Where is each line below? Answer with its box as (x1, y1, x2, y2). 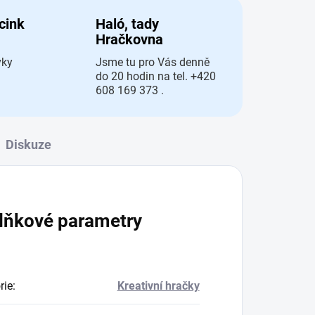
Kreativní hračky (117, 279, 200, 293)
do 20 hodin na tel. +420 (95, 70, 216, 84)
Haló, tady (95, 15, 159, 33)
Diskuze (6, 137, 52, 153)
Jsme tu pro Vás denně (95, 56, 210, 70)
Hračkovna (95, 31, 163, 49)
